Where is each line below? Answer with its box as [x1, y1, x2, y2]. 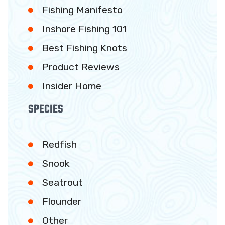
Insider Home [42, 80, 101, 92]
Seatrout [42, 177, 83, 189]
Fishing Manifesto [42, 4, 123, 16]
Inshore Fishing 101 [42, 23, 127, 35]
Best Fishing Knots [42, 42, 127, 54]
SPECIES [28, 101, 63, 119]
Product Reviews [42, 61, 120, 73]
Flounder [42, 196, 81, 208]
